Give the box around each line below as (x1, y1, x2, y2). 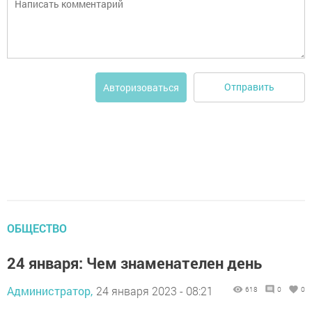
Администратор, (7, 283, 93, 298)
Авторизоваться (103, 80, 179, 94)
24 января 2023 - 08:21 (96, 283, 213, 298)
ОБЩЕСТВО (7, 220, 67, 235)
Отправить (224, 80, 274, 94)
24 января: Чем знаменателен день (7, 252, 262, 273)
